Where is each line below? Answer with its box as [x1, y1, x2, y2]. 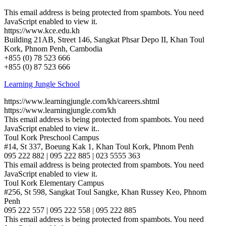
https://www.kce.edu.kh [4, 26, 80, 35]
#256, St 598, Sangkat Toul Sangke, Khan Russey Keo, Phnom [4, 187, 206, 196]
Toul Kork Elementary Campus [4, 178, 104, 187]
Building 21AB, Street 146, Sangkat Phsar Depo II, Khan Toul [4, 35, 204, 44]
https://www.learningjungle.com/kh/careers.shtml [4, 96, 159, 105]
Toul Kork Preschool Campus [4, 133, 99, 142]
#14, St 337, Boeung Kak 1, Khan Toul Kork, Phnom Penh [4, 142, 194, 151]
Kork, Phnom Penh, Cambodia [4, 44, 102, 53]
